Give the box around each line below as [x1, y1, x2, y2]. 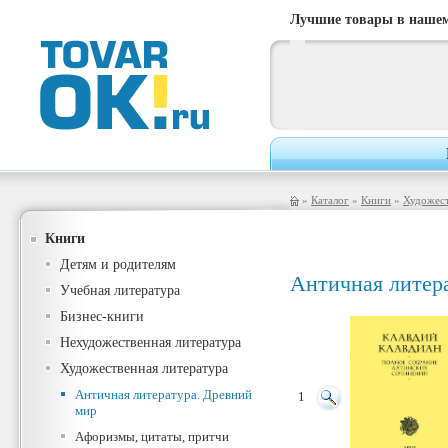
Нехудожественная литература [60, 335, 241, 350]
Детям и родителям [60, 257, 176, 272]
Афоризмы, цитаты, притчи [75, 429, 229, 444]
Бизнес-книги [60, 309, 144, 324]
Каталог [311, 194, 349, 206]
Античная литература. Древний [75, 387, 252, 402]
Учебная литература [60, 283, 180, 298]
